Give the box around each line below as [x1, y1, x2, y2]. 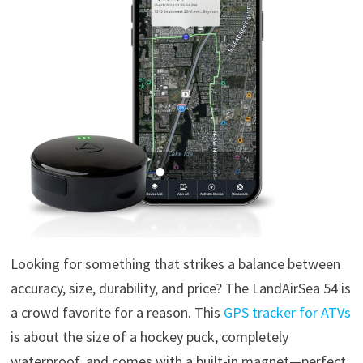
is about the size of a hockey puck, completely [10, 327, 288, 346]
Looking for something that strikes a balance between [10, 254, 340, 273]
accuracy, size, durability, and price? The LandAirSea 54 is [10, 278, 351, 297]
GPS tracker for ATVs [223, 302, 351, 322]
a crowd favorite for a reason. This [10, 302, 224, 322]
